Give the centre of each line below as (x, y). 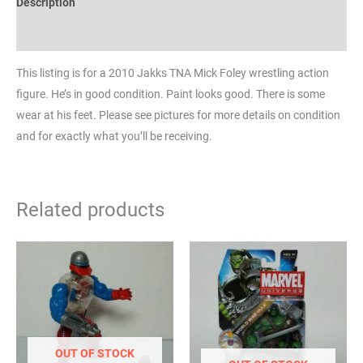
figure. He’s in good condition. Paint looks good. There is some (171, 94)
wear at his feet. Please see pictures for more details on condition (178, 115)
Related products (90, 209)
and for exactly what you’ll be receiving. (114, 136)
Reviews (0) (46, 34)
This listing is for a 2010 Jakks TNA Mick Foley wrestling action (173, 73)
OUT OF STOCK (95, 354)
